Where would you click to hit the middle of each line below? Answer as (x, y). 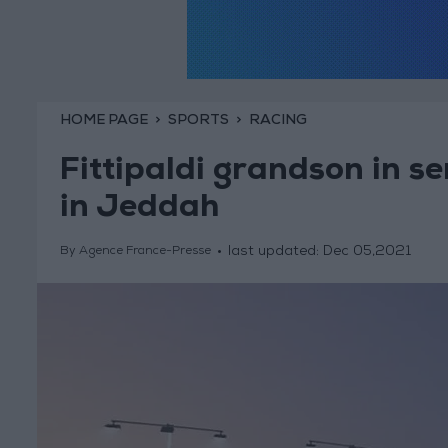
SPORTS (198, 120)
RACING (277, 120)
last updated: (275, 252)
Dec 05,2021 (366, 252)
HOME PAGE (103, 120)
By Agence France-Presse (135, 252)
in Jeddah (139, 210)
